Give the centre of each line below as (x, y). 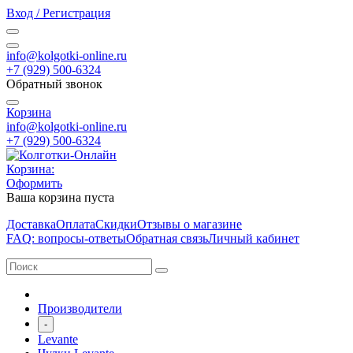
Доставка (31, 224)
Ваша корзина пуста (60, 197)
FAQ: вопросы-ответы (66, 238)
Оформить (34, 183)
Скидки (116, 224)
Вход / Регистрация (58, 13)
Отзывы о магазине (190, 224)
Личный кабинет (254, 238)
